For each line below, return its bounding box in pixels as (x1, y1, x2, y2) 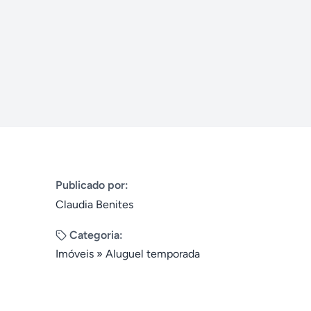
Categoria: (69, 228, 123, 242)
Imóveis (56, 247, 94, 260)
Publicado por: (56, 178, 128, 192)
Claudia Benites (56, 198, 133, 211)
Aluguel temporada (106, 247, 200, 260)
